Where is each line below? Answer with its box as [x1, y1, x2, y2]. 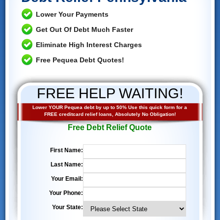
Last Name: [50, 161, 83, 168]
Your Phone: [49, 189, 83, 196]
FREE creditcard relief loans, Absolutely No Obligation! [44, 111, 176, 117]
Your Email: [51, 175, 83, 182]
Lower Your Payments [35, 10, 109, 18]
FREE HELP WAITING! [36, 85, 183, 101]
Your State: [52, 203, 83, 211]
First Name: [50, 146, 83, 154]
